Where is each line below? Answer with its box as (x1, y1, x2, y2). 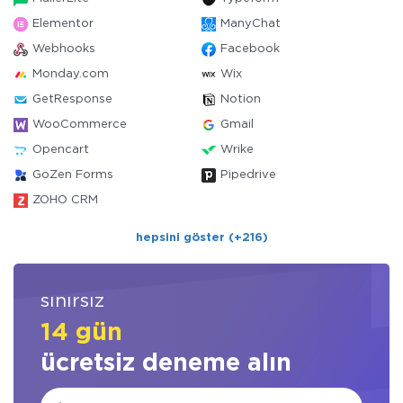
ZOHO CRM (32, 195, 98, 205)
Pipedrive (220, 170, 276, 180)
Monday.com (32, 69, 109, 79)
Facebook (220, 44, 280, 54)
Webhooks (32, 44, 95, 54)
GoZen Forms (32, 170, 113, 180)
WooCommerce (32, 120, 127, 130)
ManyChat (220, 19, 281, 29)
